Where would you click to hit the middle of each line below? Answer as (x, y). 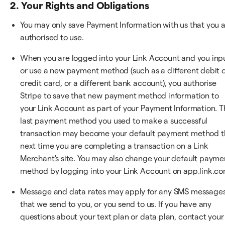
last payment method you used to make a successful (114, 121)
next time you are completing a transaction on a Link (114, 146)
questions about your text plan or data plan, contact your (122, 216)
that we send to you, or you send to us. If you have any (116, 204)
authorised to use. (52, 37)
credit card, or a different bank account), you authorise (118, 83)
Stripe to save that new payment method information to (120, 95)
